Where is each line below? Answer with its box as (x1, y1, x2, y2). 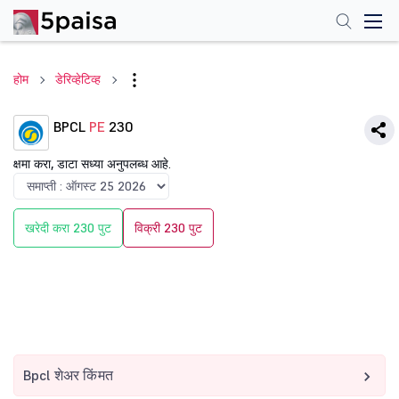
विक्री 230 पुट (134, 220, 202, 236)
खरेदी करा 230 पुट (25, 220, 111, 236)
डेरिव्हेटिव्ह (55, 71, 101, 87)
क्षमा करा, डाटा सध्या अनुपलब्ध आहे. (13, 156, 171, 172)
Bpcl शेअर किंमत (23, 366, 113, 384)
